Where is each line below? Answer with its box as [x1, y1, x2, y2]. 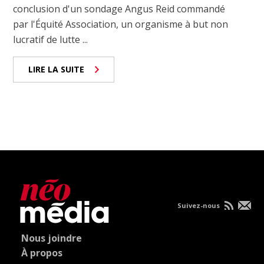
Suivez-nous [177, 200, 222, 210]
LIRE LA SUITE [28, 63, 85, 75]
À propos [21, 246, 63, 259]
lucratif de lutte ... [13, 32, 88, 46]
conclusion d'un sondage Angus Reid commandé [13, 2, 226, 15]
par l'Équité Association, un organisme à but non [13, 17, 229, 31]
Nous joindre [21, 231, 82, 245]
